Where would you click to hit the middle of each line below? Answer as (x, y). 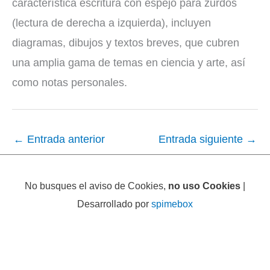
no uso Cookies (204, 186)
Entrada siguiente (202, 139)
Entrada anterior (64, 139)
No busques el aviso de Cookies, (96, 186)
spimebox (172, 204)
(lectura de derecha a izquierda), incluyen (111, 23)
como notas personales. (70, 83)
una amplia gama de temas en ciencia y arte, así (129, 63)
